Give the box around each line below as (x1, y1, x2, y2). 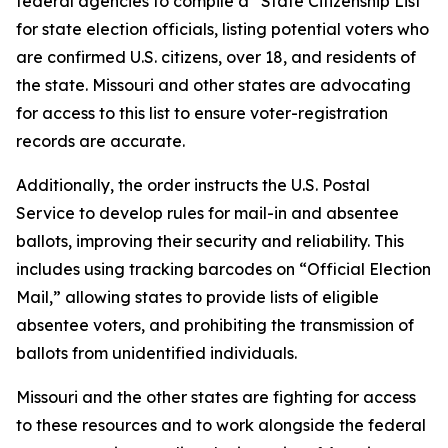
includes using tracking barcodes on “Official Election (16, 259, 431, 279)
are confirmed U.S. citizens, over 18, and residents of (16, 47, 416, 67)
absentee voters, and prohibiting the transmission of (16, 315, 414, 335)
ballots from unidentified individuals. (16, 343, 297, 363)
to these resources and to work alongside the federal (16, 415, 426, 435)
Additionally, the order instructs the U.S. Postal (16, 175, 370, 195)
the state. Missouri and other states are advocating (16, 75, 411, 95)
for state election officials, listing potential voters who (16, 19, 429, 39)
